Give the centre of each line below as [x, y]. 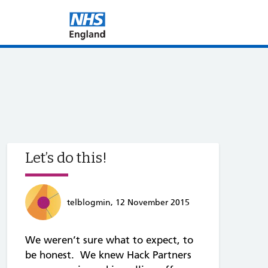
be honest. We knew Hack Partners [108, 255]
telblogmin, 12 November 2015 [128, 202]
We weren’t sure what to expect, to [109, 240]
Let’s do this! [66, 158]
